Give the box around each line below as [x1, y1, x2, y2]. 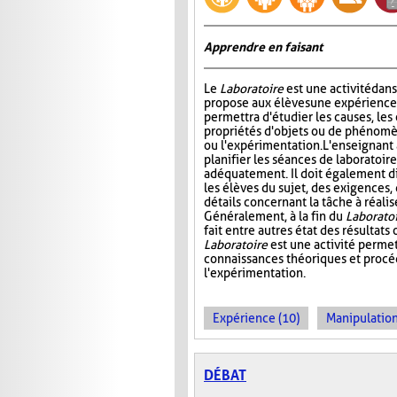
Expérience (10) [213, 311, 300, 326]
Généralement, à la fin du [204, 209, 346, 224]
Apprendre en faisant [204, 40, 323, 55]
